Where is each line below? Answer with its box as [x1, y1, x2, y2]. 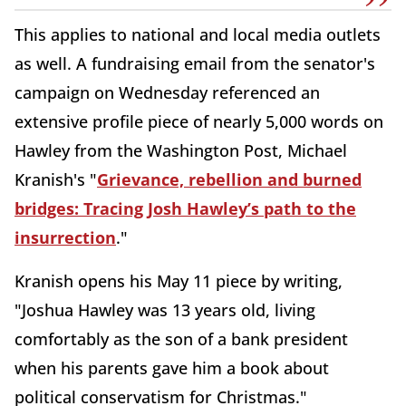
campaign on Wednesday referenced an [14, 81, 320, 103]
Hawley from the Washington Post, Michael [14, 139, 347, 161]
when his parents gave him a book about [14, 356, 329, 379]
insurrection [14, 226, 116, 248]
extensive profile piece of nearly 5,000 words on [14, 110, 383, 132]
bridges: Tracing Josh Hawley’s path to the [14, 197, 356, 219]
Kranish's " [14, 168, 97, 190]
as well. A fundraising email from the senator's [14, 52, 375, 74]
